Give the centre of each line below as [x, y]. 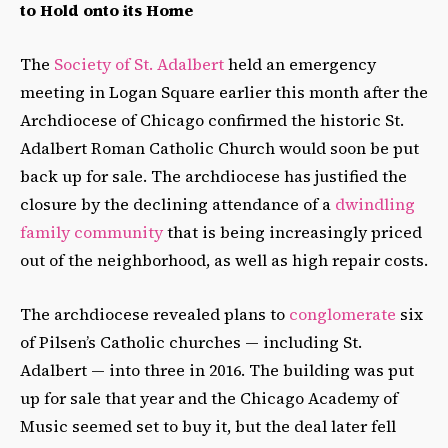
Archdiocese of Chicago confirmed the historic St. [212, 119]
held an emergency [300, 63]
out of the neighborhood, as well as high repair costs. [224, 259]
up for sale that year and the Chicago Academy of [209, 397]
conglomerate [342, 313]
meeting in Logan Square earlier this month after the [224, 91]
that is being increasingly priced [292, 231]
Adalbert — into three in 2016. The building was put [217, 369]
